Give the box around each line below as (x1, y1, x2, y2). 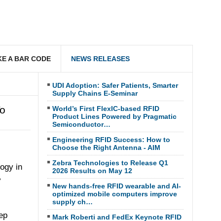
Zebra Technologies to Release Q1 (52, 159, 168, 167)
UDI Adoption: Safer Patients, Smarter (52, 81, 178, 89)
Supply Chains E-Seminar (52, 89, 138, 97)
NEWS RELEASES (71, 55, 130, 63)
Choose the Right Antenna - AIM (52, 144, 160, 151)
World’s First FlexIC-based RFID (52, 105, 159, 112)
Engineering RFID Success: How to (52, 136, 170, 144)
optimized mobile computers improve (52, 190, 177, 198)
